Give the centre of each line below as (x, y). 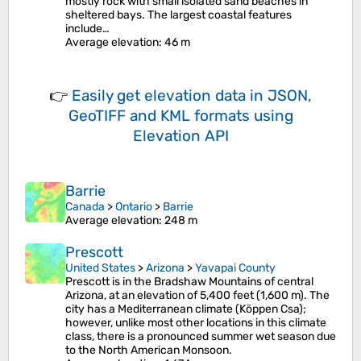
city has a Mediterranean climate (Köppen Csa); (186, 309)
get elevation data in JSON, (214, 95)
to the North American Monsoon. (149, 350)
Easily (94, 95)
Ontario (134, 207)
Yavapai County (235, 268)
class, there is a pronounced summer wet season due (201, 336)
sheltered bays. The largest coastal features (178, 15)
